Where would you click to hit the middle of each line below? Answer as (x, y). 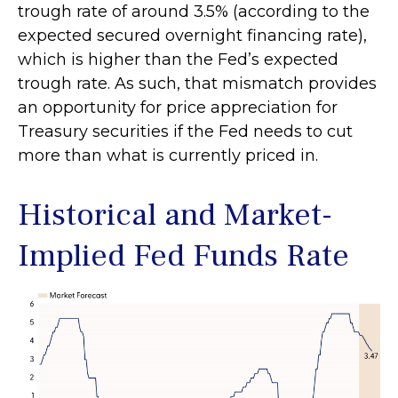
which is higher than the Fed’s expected (178, 59)
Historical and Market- (175, 215)
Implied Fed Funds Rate (183, 255)
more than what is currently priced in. (168, 155)
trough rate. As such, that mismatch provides (197, 83)
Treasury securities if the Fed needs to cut (185, 131)
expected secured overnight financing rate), (192, 35)
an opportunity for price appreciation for (178, 107)
